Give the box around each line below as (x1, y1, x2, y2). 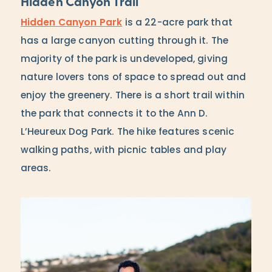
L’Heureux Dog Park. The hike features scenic (20, 127, 235, 137)
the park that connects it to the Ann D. (20, 109, 208, 119)
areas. (20, 163, 52, 174)
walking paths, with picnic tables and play (20, 145, 227, 155)
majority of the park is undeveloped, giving (20, 54, 228, 64)
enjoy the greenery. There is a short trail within (20, 90, 245, 101)
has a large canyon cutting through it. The (20, 36, 229, 46)
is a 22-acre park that (122, 18, 233, 28)
